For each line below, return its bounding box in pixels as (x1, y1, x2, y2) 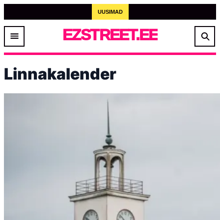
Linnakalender (4, 64, 116, 84)
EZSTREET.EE (62, 26, 158, 44)
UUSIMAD (97, 8, 123, 15)
